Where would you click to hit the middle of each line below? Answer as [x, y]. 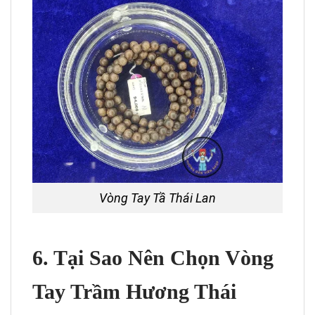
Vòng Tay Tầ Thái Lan [157, 198]
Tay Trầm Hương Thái [134, 291]
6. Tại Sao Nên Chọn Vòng [153, 257]
